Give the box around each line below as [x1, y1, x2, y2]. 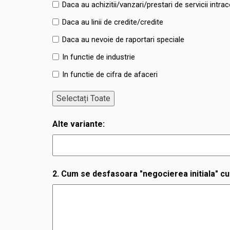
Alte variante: [52, 119, 105, 129]
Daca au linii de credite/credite [62, 17, 163, 27]
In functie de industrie [62, 52, 135, 62]
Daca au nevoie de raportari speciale [62, 34, 184, 44]
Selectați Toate [56, 93, 110, 103]
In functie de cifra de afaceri [62, 69, 158, 79]
